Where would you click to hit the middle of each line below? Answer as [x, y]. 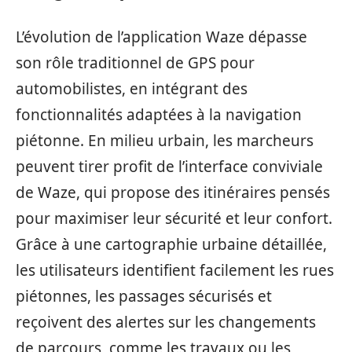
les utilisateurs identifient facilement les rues [175, 270]
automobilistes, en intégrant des [132, 88]
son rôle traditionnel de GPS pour [135, 62]
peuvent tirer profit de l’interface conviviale [169, 166]
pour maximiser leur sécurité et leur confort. [174, 218]
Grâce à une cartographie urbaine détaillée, [171, 244]
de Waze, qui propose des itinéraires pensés [173, 192]
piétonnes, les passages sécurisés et [144, 296]
